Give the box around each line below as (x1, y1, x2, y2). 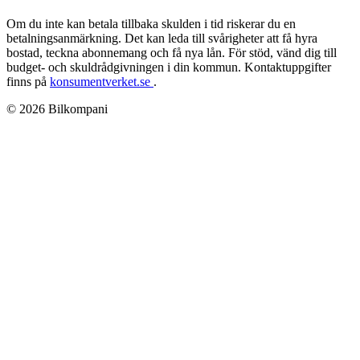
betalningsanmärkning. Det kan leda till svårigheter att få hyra (6, 31, 317, 46)
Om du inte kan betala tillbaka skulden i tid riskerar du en (6, 17, 296, 31)
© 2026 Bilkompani (6, 102, 108, 117)
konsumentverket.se (50, 75, 153, 89)
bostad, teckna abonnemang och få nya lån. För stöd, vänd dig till (6, 46, 337, 60)
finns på (6, 75, 50, 89)
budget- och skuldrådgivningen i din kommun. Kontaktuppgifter (6, 60, 331, 75)
